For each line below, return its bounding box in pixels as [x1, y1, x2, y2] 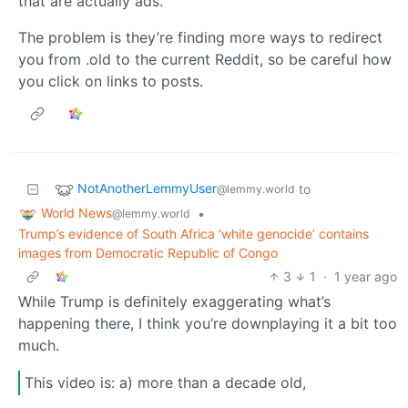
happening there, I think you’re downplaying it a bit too [18, 313, 397, 332]
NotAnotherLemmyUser [77, 180, 217, 197]
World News [41, 204, 112, 220]
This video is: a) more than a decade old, [25, 373, 306, 393]
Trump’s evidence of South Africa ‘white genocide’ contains [18, 225, 369, 241]
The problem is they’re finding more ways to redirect [18, 27, 382, 46]
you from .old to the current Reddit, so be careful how [18, 49, 392, 68]
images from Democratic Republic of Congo [18, 244, 278, 260]
